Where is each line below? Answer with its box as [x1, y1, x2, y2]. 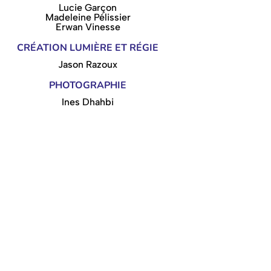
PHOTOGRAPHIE [49, 78, 127, 92]
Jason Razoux [58, 58, 118, 70]
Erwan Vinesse [55, 21, 120, 33]
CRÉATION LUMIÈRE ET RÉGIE [17, 41, 159, 54]
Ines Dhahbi [62, 96, 114, 108]
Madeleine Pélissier [45, 11, 131, 23]
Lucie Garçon [59, 1, 117, 13]
